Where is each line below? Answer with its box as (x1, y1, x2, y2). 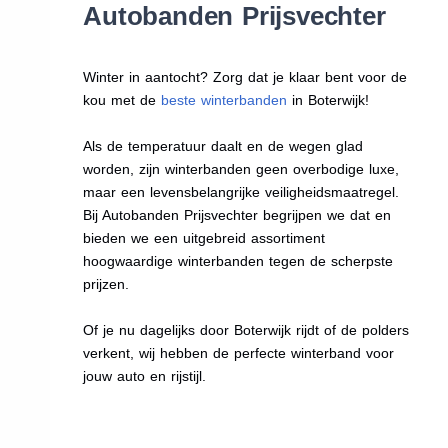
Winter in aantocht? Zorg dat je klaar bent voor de (83, 68, 408, 85)
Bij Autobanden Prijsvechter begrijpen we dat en (83, 206, 392, 223)
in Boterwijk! (287, 91, 370, 108)
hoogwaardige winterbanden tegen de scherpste (83, 252, 394, 269)
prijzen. (83, 275, 130, 292)
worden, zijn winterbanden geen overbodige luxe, (83, 160, 400, 177)
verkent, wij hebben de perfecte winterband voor (83, 344, 395, 361)
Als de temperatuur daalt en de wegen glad (83, 137, 364, 154)
